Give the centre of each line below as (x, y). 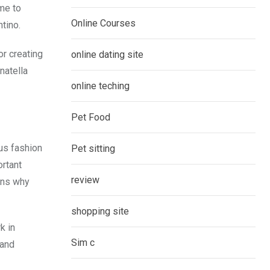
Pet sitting (93, 149)
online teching (100, 86)
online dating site (107, 55)
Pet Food (91, 118)
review (85, 180)
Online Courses (103, 24)
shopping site (100, 212)
